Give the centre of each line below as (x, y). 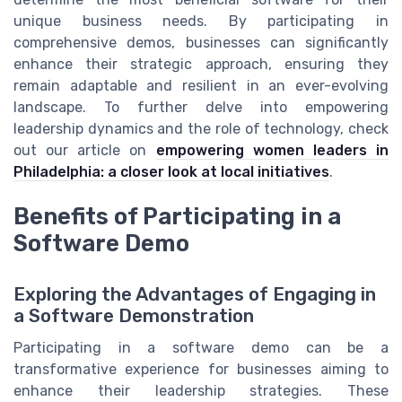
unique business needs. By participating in (201, 22)
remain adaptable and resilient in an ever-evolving (201, 86)
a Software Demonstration (134, 315)
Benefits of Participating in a (177, 217)
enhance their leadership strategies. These (201, 390)
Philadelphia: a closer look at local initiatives (171, 172)
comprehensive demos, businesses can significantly (201, 43)
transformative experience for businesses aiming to (201, 369)
